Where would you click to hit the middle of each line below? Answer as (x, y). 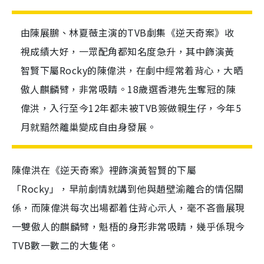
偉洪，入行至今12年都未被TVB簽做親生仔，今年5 (131, 108)
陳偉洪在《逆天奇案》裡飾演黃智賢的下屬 (104, 170)
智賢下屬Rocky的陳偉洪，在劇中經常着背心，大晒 (132, 70)
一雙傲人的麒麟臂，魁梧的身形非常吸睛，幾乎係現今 (128, 226)
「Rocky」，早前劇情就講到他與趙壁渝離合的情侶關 (128, 189)
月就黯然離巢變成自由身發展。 (89, 127)
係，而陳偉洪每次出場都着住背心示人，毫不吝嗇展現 (128, 207)
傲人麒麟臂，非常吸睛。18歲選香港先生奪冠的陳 (128, 89)
